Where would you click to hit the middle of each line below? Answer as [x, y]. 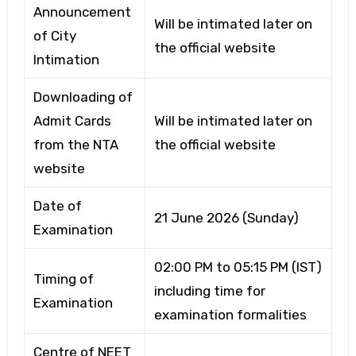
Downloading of [83, 97]
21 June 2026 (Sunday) [226, 217]
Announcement [82, 12]
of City [54, 35]
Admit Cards [72, 120]
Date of [57, 205]
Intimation [66, 59]
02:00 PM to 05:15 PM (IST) [238, 267]
